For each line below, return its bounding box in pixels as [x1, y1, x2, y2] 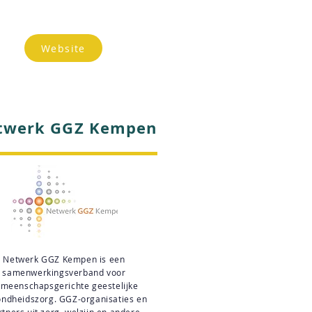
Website [41, 41, 86, 55]
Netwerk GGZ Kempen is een [3, 253, 125, 265]
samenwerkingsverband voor [2, 267, 126, 278]
